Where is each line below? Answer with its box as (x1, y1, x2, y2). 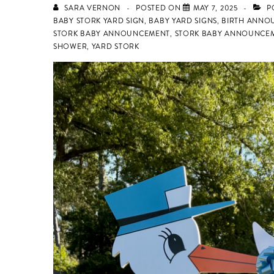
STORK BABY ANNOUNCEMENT (53, 28, 171, 40)
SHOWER (53, 41, 87, 53)
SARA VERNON (64, 2, 121, 14)
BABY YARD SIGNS (149, 15, 217, 27)
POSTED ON (136, 2, 183, 14)
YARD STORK (91, 41, 139, 53)
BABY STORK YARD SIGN (53, 15, 144, 27)
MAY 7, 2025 (193, 2, 238, 14)
